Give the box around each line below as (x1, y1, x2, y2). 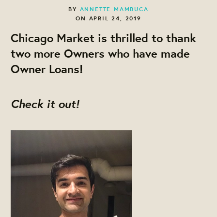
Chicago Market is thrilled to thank (11, 30, 197, 46)
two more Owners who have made (11, 45, 190, 61)
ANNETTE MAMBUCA (79, 4, 149, 13)
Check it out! (11, 94, 79, 111)
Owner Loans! (11, 61, 83, 77)
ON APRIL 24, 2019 (76, 14, 141, 22)
